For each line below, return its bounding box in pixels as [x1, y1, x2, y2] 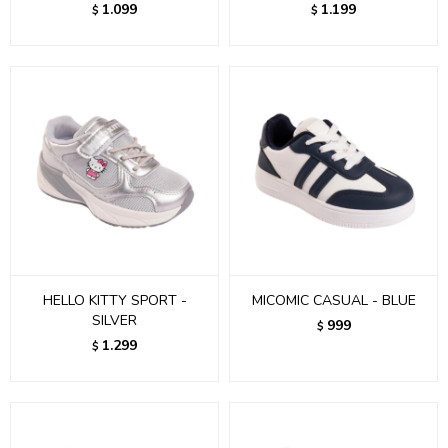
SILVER [92, 311, 137, 330]
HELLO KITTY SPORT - [42, 291, 187, 310]
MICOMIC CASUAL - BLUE [251, 291, 416, 310]
